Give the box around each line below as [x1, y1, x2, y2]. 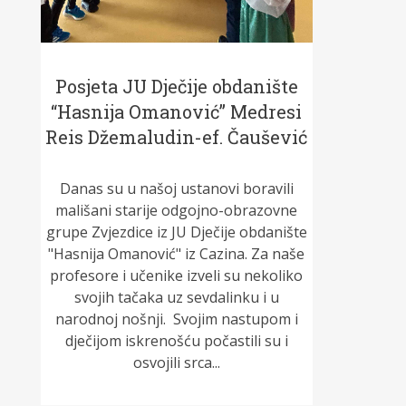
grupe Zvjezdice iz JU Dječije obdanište [45, 222, 307, 243]
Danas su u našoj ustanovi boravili [59, 179, 294, 199]
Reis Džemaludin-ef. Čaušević [45, 125, 308, 150]
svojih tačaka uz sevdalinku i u [73, 287, 279, 308]
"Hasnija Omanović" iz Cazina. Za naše [48, 244, 305, 265]
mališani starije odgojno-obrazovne [55, 200, 298, 221]
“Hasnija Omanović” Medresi [51, 100, 303, 124]
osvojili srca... [132, 353, 220, 373]
